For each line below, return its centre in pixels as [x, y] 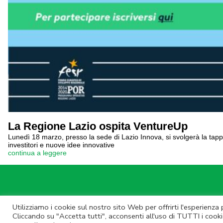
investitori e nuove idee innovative [61, 145]
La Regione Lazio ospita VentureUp [98, 126]
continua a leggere [37, 153]
